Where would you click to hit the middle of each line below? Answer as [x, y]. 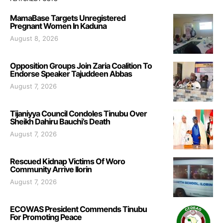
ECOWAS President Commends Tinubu [78, 209]
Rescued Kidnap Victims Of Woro [67, 161]
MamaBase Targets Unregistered [68, 18]
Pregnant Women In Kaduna [58, 26]
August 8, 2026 [34, 38]
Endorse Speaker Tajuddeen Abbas [72, 73]
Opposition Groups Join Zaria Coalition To [81, 65]
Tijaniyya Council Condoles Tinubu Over [78, 113]
